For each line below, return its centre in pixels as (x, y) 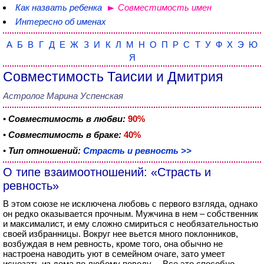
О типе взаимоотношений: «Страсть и (107, 172)
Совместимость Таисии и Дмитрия (113, 77)
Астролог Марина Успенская (63, 96)
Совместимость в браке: (65, 135)
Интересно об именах (61, 22)
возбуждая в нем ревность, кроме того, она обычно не (113, 244)
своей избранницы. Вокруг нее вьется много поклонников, (121, 234)
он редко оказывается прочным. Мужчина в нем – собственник (131, 214)
